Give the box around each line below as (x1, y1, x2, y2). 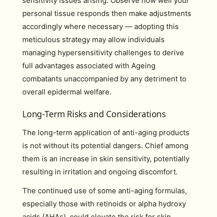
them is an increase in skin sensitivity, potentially (22, 154, 189, 163)
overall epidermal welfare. (22, 87, 111, 96)
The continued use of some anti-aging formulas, (22, 186, 187, 195)
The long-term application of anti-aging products (22, 127, 189, 137)
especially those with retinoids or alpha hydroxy (22, 199, 186, 208)
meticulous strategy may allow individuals (22, 35, 165, 44)
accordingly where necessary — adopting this (22, 22, 179, 31)
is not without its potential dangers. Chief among (22, 140, 188, 150)
